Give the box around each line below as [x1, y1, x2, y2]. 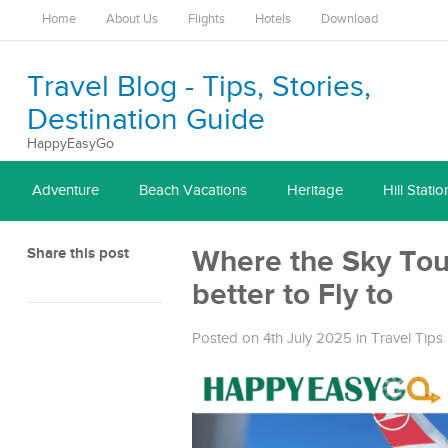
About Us [106, 12, 158, 27]
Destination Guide [27, 102, 265, 138]
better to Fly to [192, 277, 393, 313]
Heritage [287, 182, 343, 199]
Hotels [255, 12, 291, 27]
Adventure [32, 182, 99, 199]
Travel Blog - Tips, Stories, [27, 69, 371, 105]
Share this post [27, 244, 129, 263]
